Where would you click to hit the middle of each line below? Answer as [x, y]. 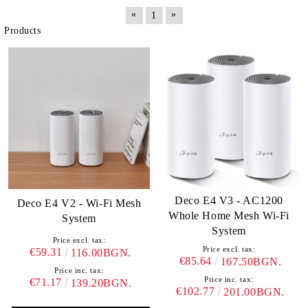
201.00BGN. [254, 292]
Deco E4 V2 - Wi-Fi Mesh [79, 203]
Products [23, 31]
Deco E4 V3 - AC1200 [229, 200]
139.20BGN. [101, 283]
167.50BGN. [251, 262]
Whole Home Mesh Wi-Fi [229, 216]
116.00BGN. [101, 252]
